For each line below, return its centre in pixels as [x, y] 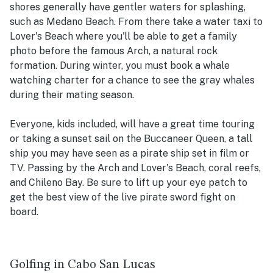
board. [24, 212]
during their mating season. [73, 95]
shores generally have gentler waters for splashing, [128, 7]
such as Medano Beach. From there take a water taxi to [136, 22]
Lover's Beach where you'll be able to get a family [123, 37]
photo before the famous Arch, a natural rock [114, 51]
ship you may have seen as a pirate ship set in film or [129, 154]
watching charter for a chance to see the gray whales [132, 80]
